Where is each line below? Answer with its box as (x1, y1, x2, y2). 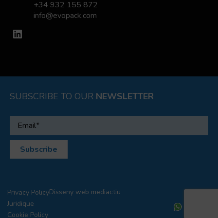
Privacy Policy (7, 188, 49, 198)
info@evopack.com (34, 10, 97, 21)
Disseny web (49, 187, 89, 197)
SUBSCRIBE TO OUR (10, 91, 96, 103)
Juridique (7, 199, 34, 209)
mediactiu (89, 187, 121, 197)
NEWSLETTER (96, 91, 154, 103)
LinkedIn (11, 25, 18, 41)
